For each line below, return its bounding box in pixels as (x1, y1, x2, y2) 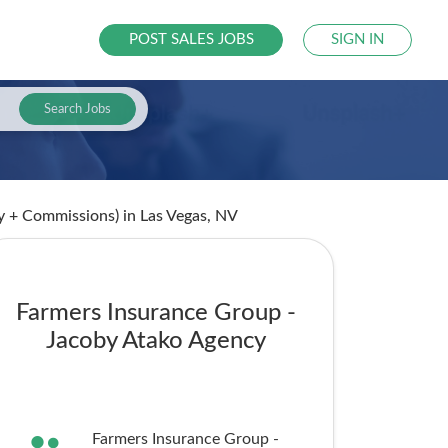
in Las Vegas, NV (123, 208, 238, 224)
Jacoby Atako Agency (46, 329, 266, 353)
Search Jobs (43, 102, 111, 116)
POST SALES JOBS (128, 32, 254, 47)
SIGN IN (331, 32, 385, 47)
